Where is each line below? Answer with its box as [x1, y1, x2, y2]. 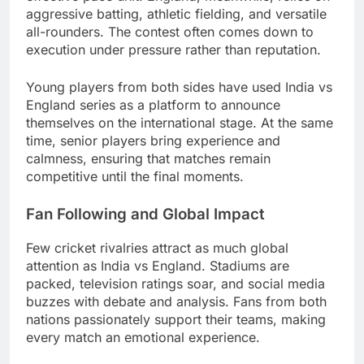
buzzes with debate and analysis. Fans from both [26, 293, 327, 310]
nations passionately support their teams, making [26, 311, 326, 328]
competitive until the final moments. [26, 168, 244, 185]
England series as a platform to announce [26, 97, 280, 114]
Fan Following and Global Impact [26, 205, 265, 224]
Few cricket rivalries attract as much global [26, 240, 288, 257]
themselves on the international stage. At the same [26, 115, 333, 132]
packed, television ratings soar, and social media [26, 275, 325, 292]
